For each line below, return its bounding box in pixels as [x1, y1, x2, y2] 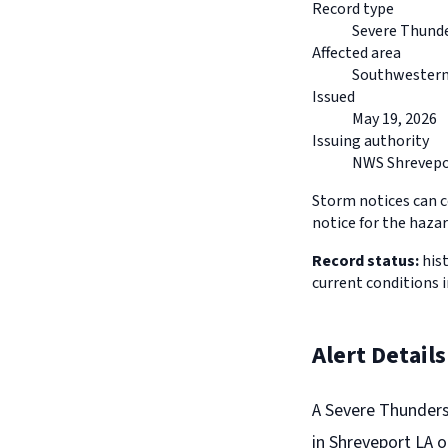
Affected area [312, 42, 401, 65]
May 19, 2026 [352, 108, 437, 131]
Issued [312, 86, 355, 109]
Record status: [312, 250, 419, 273]
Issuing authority [312, 130, 429, 153]
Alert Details [312, 338, 446, 374]
